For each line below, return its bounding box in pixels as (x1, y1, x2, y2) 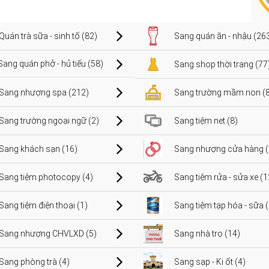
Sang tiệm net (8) (174, 115, 238, 125)
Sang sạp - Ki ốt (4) (174, 256, 246, 267)
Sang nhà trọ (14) (174, 228, 240, 238)
